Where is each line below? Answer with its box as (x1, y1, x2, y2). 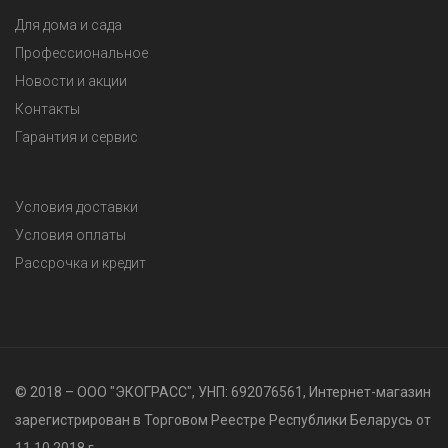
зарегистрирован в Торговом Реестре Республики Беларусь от (15, 412, 431, 428)
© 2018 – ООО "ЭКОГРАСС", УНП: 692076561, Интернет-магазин (15, 384, 431, 400)
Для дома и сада (15, 17, 122, 33)
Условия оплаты (15, 227, 126, 243)
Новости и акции (15, 73, 127, 89)
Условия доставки (15, 199, 138, 215)
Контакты (15, 101, 80, 117)
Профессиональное (15, 45, 148, 61)
